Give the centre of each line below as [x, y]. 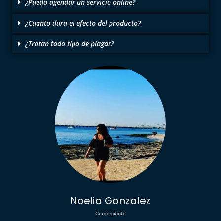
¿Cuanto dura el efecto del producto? [83, 23]
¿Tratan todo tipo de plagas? [70, 43]
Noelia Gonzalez [110, 201]
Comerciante [110, 213]
